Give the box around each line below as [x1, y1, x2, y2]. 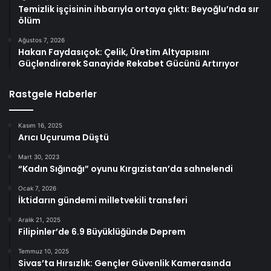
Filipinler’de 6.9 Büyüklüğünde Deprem [18, 225, 186, 238]
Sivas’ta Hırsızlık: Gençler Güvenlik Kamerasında [18, 256, 231, 269]
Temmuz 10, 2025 [18, 247, 69, 255]
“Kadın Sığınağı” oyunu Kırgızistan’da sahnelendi [18, 162, 233, 175]
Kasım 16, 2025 [18, 121, 62, 129]
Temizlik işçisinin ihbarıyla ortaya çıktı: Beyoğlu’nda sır [18, 2, 259, 15]
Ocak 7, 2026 [18, 184, 56, 192]
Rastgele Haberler [9, 87, 97, 100]
